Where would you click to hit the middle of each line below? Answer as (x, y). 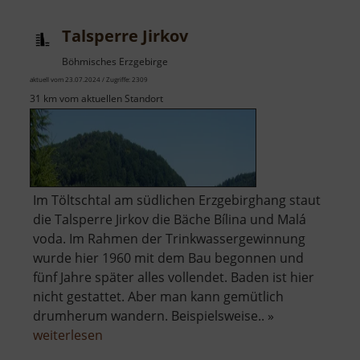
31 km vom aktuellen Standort (96, 99)
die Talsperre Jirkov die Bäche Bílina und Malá (170, 220)
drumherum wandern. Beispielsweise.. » (153, 316)
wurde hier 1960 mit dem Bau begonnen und (168, 258)
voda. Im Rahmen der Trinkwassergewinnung (169, 239)
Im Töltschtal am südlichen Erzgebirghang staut (177, 200)
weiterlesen (68, 335)
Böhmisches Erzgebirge (115, 62)
